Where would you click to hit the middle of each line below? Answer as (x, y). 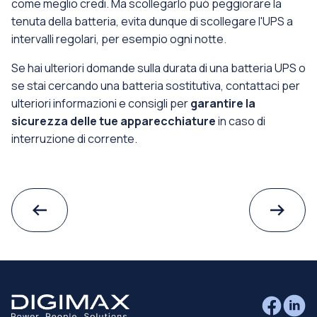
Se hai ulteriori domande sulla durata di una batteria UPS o (158, 68)
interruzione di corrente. (74, 139)
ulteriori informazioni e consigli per (101, 103)
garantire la (223, 103)
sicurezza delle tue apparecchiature (114, 121)
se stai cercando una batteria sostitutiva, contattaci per (156, 86)
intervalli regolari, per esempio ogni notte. (119, 39)
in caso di (241, 121)
